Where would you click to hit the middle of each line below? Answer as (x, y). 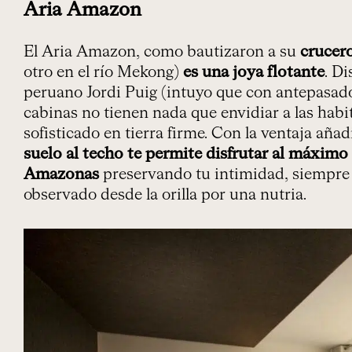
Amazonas (61, 174)
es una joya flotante (254, 72)
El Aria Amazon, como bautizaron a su (162, 51)
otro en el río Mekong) (103, 72)
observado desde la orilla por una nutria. (165, 194)
